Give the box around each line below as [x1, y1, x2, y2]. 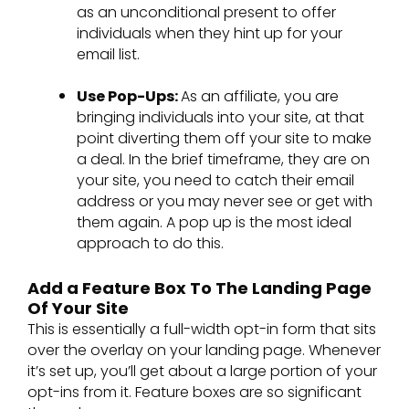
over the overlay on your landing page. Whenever [27, 339, 381, 361]
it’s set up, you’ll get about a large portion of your [27, 360, 377, 382]
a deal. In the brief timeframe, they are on [77, 148, 370, 170]
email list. [77, 43, 140, 65]
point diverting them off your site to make [77, 127, 372, 149]
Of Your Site [27, 296, 129, 320]
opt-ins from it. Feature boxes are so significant [27, 381, 362, 403]
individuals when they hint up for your [77, 22, 342, 44]
